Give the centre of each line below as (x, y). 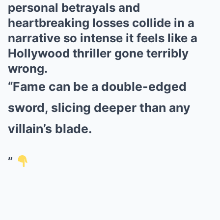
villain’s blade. (50, 129)
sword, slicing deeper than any (99, 108)
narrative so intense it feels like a (103, 38)
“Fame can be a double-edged (97, 86)
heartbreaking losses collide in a (101, 23)
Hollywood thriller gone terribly (98, 53)
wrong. (28, 69)
